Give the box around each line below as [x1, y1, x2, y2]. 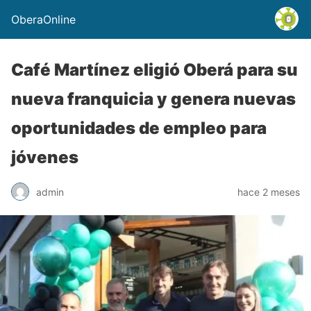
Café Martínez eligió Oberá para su [11, 60, 298, 80]
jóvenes [11, 147, 78, 167]
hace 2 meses [237, 185, 300, 198]
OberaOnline [11, 12, 76, 26]
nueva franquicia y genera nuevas [11, 89, 296, 109]
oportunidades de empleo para [11, 118, 267, 138]
